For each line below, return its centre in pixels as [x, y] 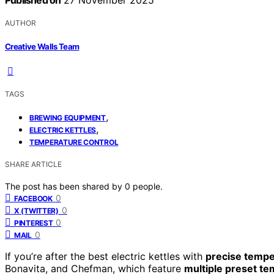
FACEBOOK [33, 198]
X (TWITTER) [36, 210]
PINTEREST [34, 223]
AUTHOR [20, 23]
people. [148, 186]
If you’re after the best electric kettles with [105, 256]
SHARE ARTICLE [33, 164]
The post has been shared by [65, 186]
